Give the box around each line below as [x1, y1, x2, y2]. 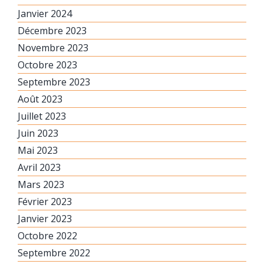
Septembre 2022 [18, 246, 90, 259]
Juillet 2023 [18, 109, 66, 123]
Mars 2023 [18, 177, 64, 191]
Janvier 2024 [18, 6, 72, 20]
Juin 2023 [18, 126, 58, 140]
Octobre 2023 [18, 58, 77, 71]
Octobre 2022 [18, 229, 77, 242]
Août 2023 [18, 92, 62, 105]
